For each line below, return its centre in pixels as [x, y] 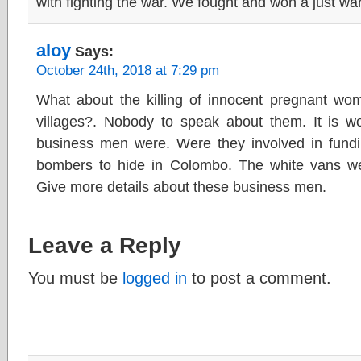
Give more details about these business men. [181, 187]
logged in [155, 278]
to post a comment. [259, 278]
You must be [75, 278]
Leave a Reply [105, 245]
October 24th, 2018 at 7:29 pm [128, 71]
